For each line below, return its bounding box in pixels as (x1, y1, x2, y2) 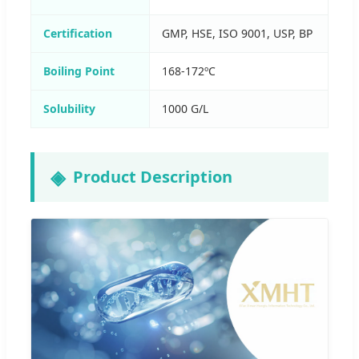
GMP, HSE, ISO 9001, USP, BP (162, 25, 313, 41)
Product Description (73, 165, 232, 188)
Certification (43, 25, 112, 41)
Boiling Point (43, 63, 115, 79)
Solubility (43, 100, 95, 116)
